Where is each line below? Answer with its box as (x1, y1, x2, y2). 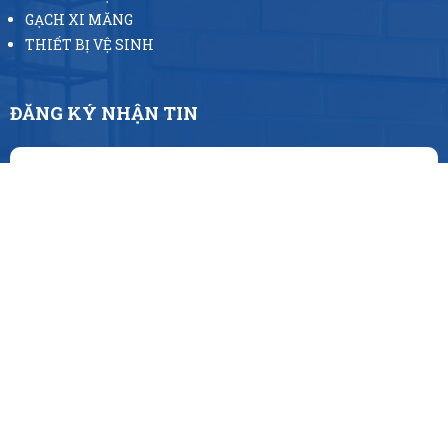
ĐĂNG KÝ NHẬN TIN (10, 101, 198, 126)
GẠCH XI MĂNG (25, 10, 133, 30)
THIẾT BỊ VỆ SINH (25, 35, 154, 55)
